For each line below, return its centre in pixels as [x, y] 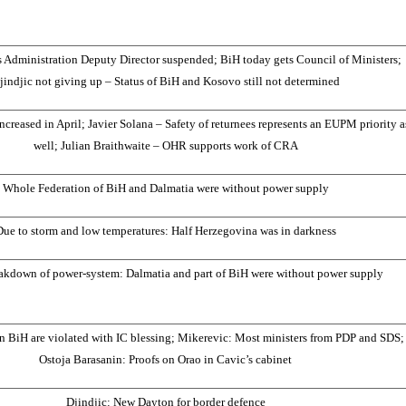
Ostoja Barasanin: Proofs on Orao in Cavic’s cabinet [165, 359]
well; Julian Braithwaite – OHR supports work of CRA [165, 145]
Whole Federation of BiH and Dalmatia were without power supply [165, 188]
